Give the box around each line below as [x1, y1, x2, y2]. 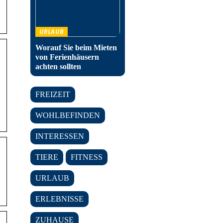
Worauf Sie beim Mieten [35, 43, 117, 52]
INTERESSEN [35, 132, 84, 140]
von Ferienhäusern [35, 53, 99, 61]
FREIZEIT [35, 90, 70, 99]
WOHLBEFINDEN [35, 111, 100, 119]
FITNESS [71, 153, 103, 161]
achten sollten [35, 62, 81, 71]
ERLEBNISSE [35, 195, 84, 203]
